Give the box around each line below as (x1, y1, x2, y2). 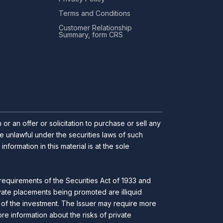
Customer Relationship (59, 23, 132, 32)
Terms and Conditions (59, 9, 130, 17)
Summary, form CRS (59, 30, 123, 39)
